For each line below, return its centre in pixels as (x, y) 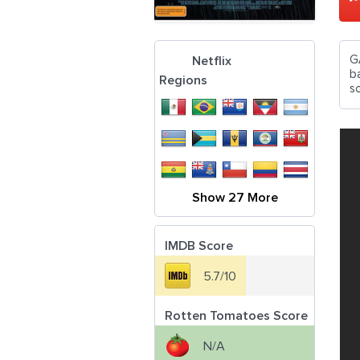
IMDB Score (199, 246)
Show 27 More (235, 198)
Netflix (212, 61)
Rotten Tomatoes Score (236, 316)
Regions (183, 80)
